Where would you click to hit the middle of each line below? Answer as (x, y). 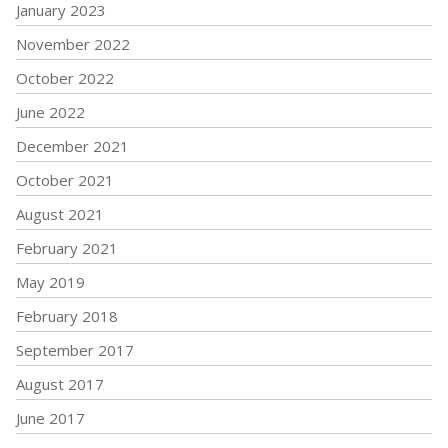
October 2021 (65, 180)
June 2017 (50, 418)
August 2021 (60, 214)
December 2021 (72, 146)
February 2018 (67, 316)
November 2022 (73, 44)
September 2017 (75, 350)
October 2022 (65, 78)
